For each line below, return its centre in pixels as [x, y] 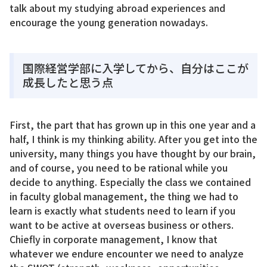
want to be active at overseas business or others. [122, 225]
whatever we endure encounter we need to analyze [127, 254]
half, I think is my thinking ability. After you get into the [133, 139]
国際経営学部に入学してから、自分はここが [136, 68]
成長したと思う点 [68, 82]
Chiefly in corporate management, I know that [114, 239]
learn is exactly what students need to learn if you [122, 211]
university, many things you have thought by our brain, [133, 153]
